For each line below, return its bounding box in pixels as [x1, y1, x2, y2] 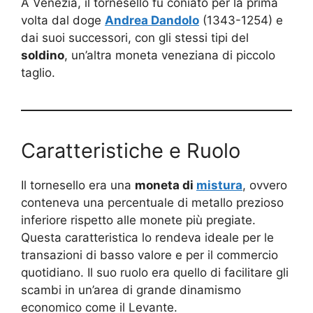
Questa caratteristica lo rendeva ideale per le [21, 230, 274, 245]
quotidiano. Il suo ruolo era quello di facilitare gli [21, 265, 289, 279]
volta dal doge [21, 13, 105, 27]
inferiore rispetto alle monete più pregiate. [21, 212, 256, 227]
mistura [196, 177, 242, 192]
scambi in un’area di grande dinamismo [21, 282, 241, 297]
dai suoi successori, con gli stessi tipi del [21, 30, 249, 45]
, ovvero [242, 177, 287, 192]
